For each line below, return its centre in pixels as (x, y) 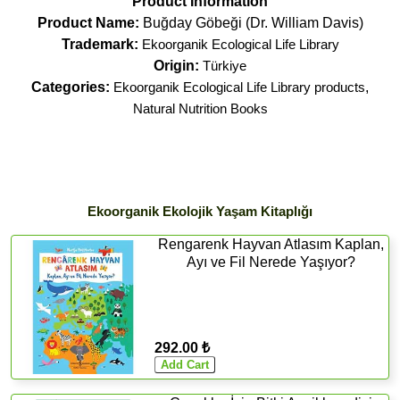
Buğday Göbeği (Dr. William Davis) (253, 22)
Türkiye (225, 65)
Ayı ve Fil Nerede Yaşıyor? (271, 262)
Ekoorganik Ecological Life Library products (239, 87)
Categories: (71, 87)
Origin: (178, 65)
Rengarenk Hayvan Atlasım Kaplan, (271, 244)
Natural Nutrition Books (200, 108)
